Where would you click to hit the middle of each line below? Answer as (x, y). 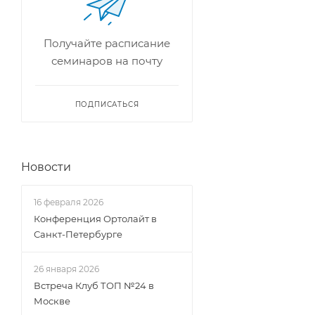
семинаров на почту (107, 61)
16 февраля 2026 (69, 202)
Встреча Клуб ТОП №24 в (94, 285)
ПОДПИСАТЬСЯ (107, 104)
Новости (46, 167)
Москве (52, 301)
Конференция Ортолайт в (95, 219)
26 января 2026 (66, 269)
